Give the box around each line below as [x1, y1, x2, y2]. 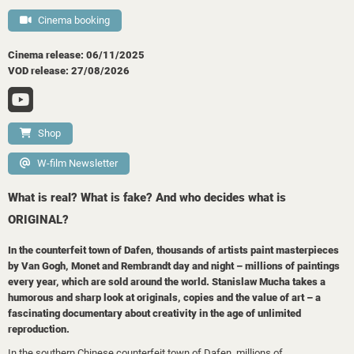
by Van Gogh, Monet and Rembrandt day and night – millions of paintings [8, 260, 340, 272]
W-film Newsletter [37, 157, 118, 169]
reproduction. [8, 323, 70, 335]
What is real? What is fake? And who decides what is [8, 190, 286, 205]
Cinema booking [38, 14, 110, 26]
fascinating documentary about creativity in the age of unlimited [8, 307, 301, 319]
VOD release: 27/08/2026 [8, 65, 130, 77]
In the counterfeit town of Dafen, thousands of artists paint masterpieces [8, 244, 339, 256]
